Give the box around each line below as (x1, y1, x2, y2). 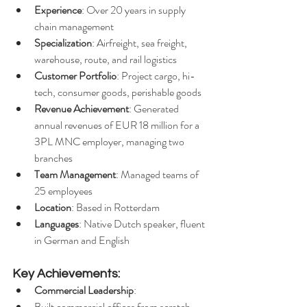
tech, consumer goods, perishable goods (34, 84, 201, 101)
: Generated (129, 101, 181, 117)
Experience (34, 2, 82, 19)
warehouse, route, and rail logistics (34, 51, 177, 68)
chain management (34, 19, 114, 35)
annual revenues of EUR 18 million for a (34, 117, 201, 134)
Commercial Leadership (34, 282, 134, 299)
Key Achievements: (12, 267, 120, 281)
